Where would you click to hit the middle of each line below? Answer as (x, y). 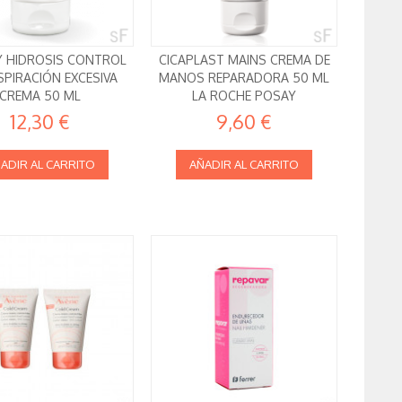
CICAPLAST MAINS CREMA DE (244, 59)
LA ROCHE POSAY (245, 95)
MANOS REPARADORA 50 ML (245, 77)
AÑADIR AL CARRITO (245, 164)
